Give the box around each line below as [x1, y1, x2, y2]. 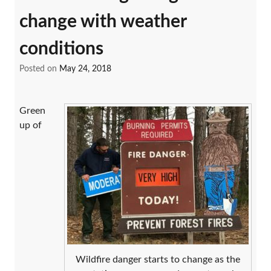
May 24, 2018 [59, 65, 111, 74]
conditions [19, 40, 103, 59]
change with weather [19, 13, 186, 31]
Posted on [19, 65, 59, 74]
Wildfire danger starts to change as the [76, 254, 240, 264]
